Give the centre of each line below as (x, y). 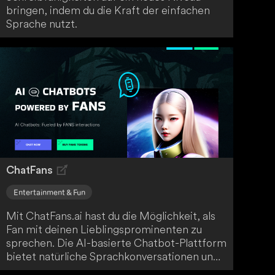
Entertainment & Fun (49, 192)
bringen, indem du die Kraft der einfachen (108, 10)
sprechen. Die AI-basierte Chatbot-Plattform (117, 243)
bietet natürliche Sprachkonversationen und (113, 257)
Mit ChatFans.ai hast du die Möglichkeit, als (111, 216)
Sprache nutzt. (42, 24)
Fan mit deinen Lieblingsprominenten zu (104, 230)
